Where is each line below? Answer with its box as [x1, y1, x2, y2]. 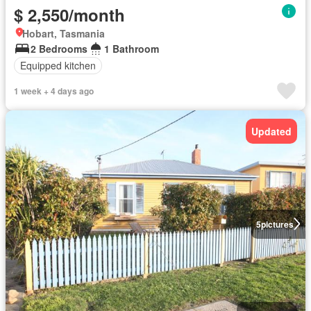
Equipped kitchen [20, 58, 96, 72]
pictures [260, 217, 294, 230]
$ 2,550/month [14, 2, 125, 26]
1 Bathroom [104, 41, 159, 56]
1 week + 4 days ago [14, 84, 94, 97]
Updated [251, 124, 292, 138]
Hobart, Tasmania [22, 26, 105, 40]
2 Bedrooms [31, 41, 87, 56]
